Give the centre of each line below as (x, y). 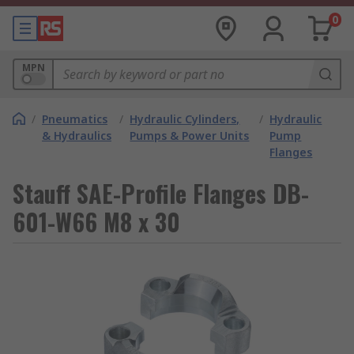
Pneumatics (75, 119)
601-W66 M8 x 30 (96, 222)
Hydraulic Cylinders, (185, 119)
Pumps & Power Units (190, 136)
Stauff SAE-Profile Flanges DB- (161, 193)
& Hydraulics (77, 136)
